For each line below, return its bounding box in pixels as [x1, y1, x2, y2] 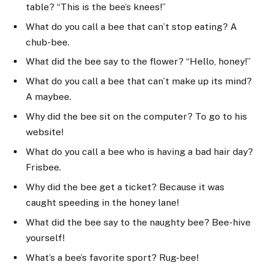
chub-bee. [26, 36, 69, 48]
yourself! [26, 232, 65, 243]
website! [26, 126, 63, 138]
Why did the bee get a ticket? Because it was [26, 181, 224, 193]
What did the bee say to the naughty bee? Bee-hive [26, 216, 251, 228]
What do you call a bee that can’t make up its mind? [26, 75, 252, 87]
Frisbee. [26, 162, 61, 173]
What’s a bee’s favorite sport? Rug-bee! [26, 251, 199, 263]
